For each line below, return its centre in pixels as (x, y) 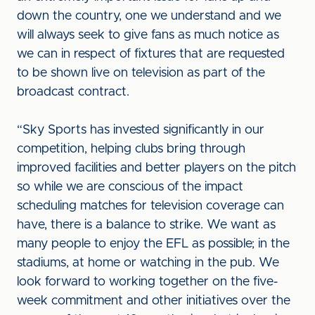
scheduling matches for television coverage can (150, 206)
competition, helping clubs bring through (131, 149)
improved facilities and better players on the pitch (156, 168)
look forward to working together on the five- (147, 282)
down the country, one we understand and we (149, 16)
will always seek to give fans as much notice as (148, 35)
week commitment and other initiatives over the (154, 301)
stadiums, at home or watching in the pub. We (148, 263)
